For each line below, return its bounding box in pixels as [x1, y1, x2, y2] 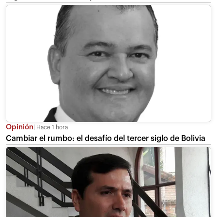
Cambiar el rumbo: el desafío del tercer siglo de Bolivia [6, 135, 205, 143]
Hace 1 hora [35, 124, 68, 131]
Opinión [6, 124, 33, 131]
